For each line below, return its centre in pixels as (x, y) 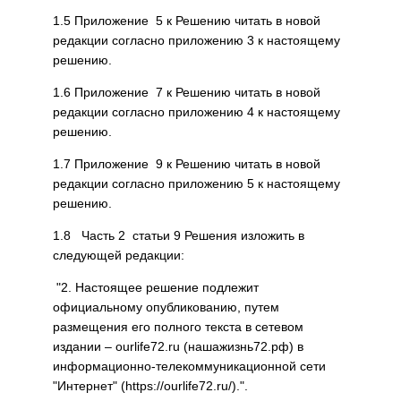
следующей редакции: (119, 255)
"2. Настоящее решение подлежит (156, 287)
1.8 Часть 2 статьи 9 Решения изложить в (179, 235)
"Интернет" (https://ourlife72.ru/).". (150, 386)
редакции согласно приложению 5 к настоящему (196, 183)
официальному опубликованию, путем (166, 307)
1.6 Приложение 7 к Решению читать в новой (187, 92)
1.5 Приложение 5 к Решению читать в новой (187, 21)
